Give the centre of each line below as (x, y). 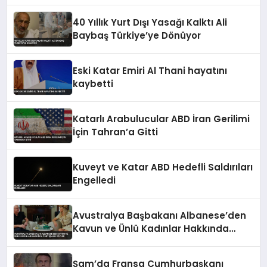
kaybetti (93, 84)
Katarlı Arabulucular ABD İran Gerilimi (162, 119)
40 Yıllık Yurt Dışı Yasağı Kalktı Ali (150, 23)
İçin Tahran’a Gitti (116, 132)
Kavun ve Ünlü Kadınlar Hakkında (151, 229)
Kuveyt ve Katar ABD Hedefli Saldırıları (163, 167)
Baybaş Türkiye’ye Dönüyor (137, 36)
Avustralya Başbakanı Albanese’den (160, 216)
